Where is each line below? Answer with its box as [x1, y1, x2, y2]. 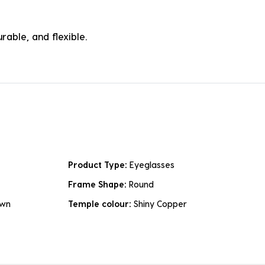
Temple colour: [68, 199, 134, 209]
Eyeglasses [130, 160, 174, 170]
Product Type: [68, 160, 130, 170]
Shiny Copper [134, 199, 187, 209]
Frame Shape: [68, 179, 129, 190]
